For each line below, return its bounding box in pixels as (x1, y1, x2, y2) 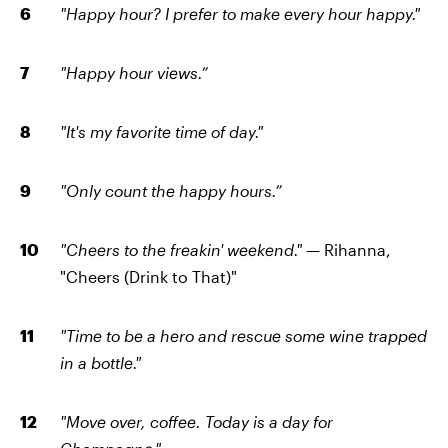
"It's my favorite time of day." (60, 122, 263, 142)
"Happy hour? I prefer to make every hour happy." (60, 4, 420, 24)
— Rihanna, (302, 240, 391, 260)
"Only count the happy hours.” (60, 181, 282, 201)
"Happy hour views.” (60, 63, 208, 83)
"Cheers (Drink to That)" (60, 267, 237, 287)
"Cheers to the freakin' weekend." (60, 240, 302, 260)
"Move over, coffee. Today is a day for (60, 412, 333, 432)
